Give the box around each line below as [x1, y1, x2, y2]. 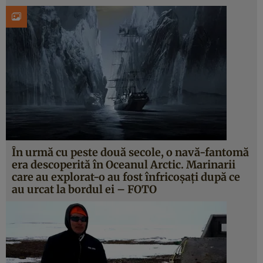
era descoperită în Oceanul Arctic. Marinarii [12, 158, 235, 171]
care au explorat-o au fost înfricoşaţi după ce [12, 170, 240, 184]
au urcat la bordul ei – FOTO [12, 183, 157, 196]
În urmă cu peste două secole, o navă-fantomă [12, 146, 249, 159]
